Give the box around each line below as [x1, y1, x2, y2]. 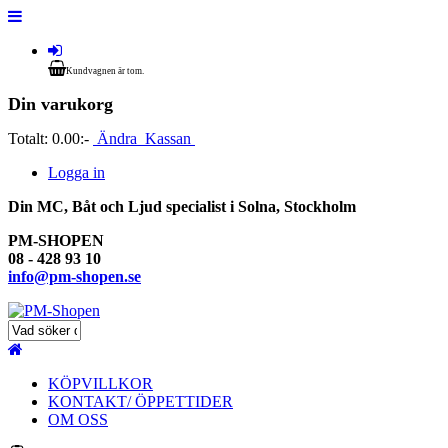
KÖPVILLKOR [48, 374, 153, 392]
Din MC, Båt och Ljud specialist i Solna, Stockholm [8, 197, 356, 215]
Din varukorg [8, 94, 113, 114]
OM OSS [48, 410, 108, 428]
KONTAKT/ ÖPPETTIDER [48, 392, 233, 410]
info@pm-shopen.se [8, 267, 141, 285]
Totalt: [8, 129, 52, 147]
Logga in [48, 163, 105, 181]
